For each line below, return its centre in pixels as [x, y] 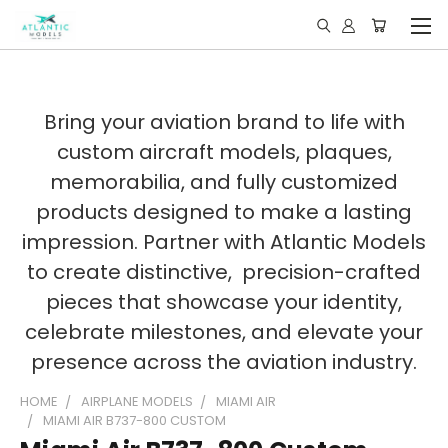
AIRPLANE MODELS [137, 401]
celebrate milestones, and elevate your [224, 332]
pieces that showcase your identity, [224, 302]
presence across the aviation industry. [224, 362]
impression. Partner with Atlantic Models [224, 242]
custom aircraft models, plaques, [224, 152]
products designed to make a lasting [224, 212]
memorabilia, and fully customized [224, 182]
